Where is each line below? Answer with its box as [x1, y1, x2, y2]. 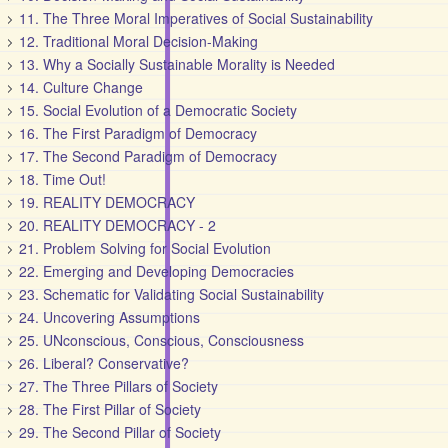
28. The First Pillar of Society [19, 399, 202, 419]
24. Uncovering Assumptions [19, 307, 201, 327]
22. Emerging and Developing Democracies [19, 261, 295, 281]
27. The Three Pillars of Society [19, 376, 219, 396]
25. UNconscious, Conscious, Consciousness [19, 330, 305, 350]
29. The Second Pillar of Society [19, 422, 222, 442]
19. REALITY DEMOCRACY [19, 192, 196, 212]
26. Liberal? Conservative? [19, 353, 190, 373]
